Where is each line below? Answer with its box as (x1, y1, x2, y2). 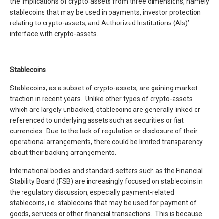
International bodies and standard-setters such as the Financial (10, 167, 203, 175)
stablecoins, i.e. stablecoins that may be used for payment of (10, 199, 197, 207)
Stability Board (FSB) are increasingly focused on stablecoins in (10, 177, 203, 185)
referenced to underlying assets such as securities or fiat (10, 116, 184, 124)
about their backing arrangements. (10, 149, 118, 156)
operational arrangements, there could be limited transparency (10, 138, 203, 146)
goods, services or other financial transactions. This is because (10, 210, 202, 218)
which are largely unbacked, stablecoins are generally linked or (10, 106, 200, 113)
